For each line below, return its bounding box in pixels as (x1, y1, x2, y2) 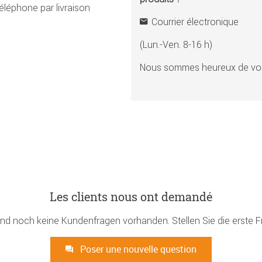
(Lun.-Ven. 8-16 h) (140, 38, 212, 50)
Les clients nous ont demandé (50, 188, 212, 204)
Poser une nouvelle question (78, 242, 196, 256)
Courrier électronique (151, 15, 239, 27)
